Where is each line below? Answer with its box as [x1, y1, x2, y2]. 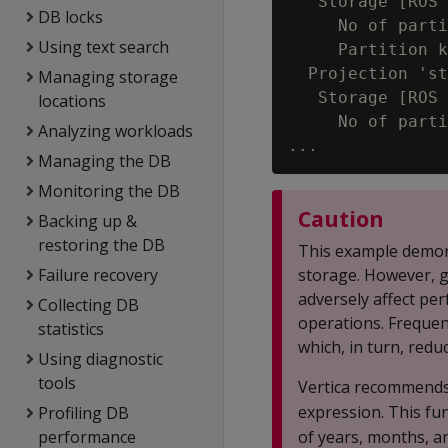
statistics [38, 318, 105, 340]
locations [38, 90, 107, 112]
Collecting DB [37, 294, 139, 316]
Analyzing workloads [37, 120, 193, 142]
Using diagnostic [37, 348, 163, 370]
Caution [298, 204, 384, 233]
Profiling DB [37, 402, 129, 424]
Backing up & [37, 210, 137, 232]
